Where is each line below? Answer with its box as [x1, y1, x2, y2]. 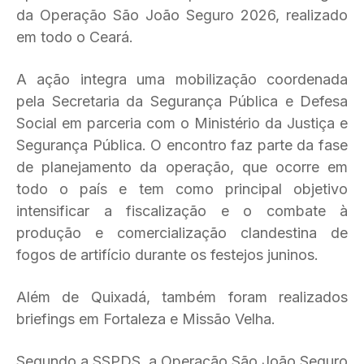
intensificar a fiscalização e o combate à [16, 202, 348, 219]
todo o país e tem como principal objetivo [16, 180, 348, 197]
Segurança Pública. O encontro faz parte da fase [16, 136, 348, 154]
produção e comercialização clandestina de [16, 224, 348, 241]
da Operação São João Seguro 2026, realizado [16, 6, 348, 24]
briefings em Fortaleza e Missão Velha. [16, 310, 275, 327]
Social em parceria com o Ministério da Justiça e [16, 115, 348, 132]
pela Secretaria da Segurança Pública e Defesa [16, 93, 348, 110]
